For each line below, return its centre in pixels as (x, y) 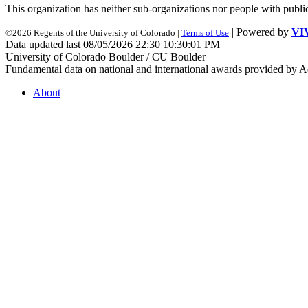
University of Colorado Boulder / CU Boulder (106, 57)
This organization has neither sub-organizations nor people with (144, 9)
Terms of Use (205, 33)
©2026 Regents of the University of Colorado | (93, 33)
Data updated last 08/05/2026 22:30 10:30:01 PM (113, 45)
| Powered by (260, 32)
